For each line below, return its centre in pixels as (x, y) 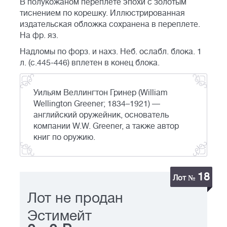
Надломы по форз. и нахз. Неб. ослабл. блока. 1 (111, 52)
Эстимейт (60, 216)
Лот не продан (75, 198)
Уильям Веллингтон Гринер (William (101, 93)
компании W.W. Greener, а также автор (106, 126)
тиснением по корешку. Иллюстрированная (102, 13)
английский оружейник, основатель (101, 115)
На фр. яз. (39, 36)
